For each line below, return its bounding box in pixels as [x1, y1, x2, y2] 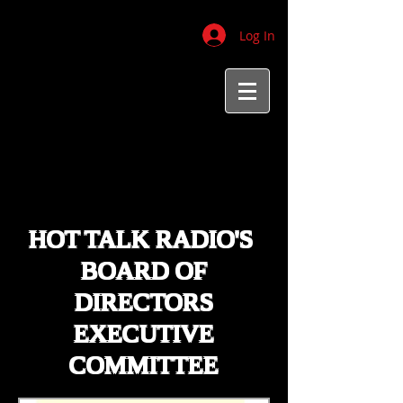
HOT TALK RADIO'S [28, 225, 260, 253]
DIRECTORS [74, 288, 214, 316]
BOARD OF [80, 256, 208, 284]
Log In [238, 26, 275, 44]
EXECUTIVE [74, 319, 214, 347]
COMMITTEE [69, 351, 219, 379]
